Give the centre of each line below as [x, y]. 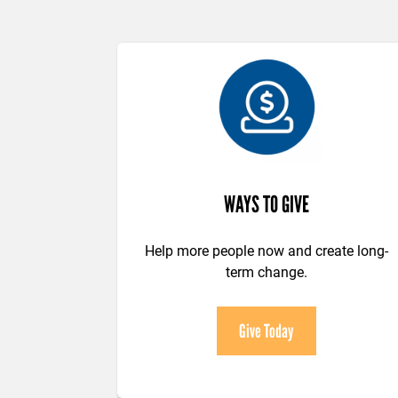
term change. [267, 272]
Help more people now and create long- [267, 251]
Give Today [267, 331]
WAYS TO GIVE [267, 205]
